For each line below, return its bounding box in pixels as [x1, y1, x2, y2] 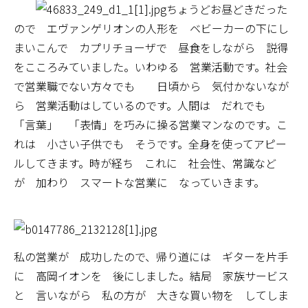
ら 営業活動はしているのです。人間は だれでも [14, 97, 276, 113]
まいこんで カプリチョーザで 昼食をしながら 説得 [14, 39, 288, 56]
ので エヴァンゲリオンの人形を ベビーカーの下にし [14, 20, 289, 36]
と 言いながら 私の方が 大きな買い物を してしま [14, 287, 289, 303]
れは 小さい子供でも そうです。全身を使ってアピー [14, 135, 287, 152]
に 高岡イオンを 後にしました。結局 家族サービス [14, 267, 289, 284]
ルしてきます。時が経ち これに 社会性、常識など [14, 155, 276, 171]
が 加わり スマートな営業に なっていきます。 [14, 174, 265, 190]
